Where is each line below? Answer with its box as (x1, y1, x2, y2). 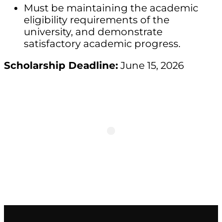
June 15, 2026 (118, 59, 184, 71)
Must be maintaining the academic (24, 2, 198, 14)
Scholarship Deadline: (4, 59, 118, 71)
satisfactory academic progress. (24, 38, 180, 50)
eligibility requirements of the (24, 14, 169, 26)
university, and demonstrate (24, 26, 163, 38)
